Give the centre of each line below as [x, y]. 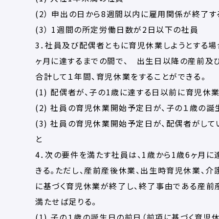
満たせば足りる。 [66, 201]
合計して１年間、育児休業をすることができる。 [121, 76]
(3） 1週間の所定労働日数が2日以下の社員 [117, 29]
